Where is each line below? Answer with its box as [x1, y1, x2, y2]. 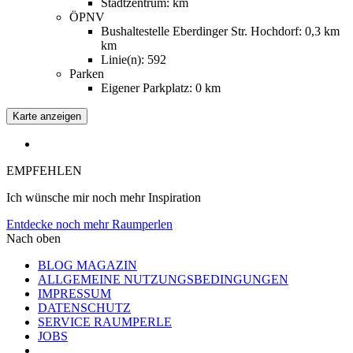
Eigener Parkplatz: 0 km [101, 80, 221, 95]
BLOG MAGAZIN [38, 258, 137, 272]
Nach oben [6, 231, 61, 245]
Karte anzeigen [13, 110, 81, 122]
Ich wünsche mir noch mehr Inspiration [6, 190, 201, 204]
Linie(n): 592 [101, 52, 166, 66]
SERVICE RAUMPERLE [38, 314, 172, 329]
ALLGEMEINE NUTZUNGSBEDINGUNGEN [38, 272, 288, 286]
